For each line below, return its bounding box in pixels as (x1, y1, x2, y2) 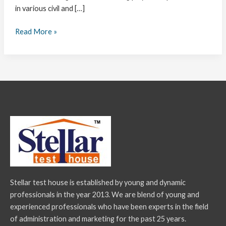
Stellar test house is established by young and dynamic (10, 178, 186, 187)
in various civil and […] (15, 4, 85, 13)
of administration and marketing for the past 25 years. (10, 214, 186, 223)
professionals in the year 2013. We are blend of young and (10, 190, 199, 199)
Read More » (15, 27, 57, 36)
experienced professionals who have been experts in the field (10, 202, 208, 211)
